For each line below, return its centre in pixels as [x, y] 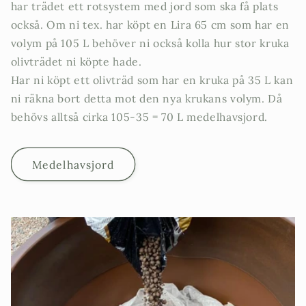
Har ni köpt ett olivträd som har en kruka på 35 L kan [152, 80]
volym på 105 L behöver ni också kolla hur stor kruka [150, 43]
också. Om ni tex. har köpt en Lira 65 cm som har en [150, 24]
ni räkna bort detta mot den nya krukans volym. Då [147, 98]
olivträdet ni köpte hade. [76, 61]
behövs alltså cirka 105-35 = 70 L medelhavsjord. [139, 116]
